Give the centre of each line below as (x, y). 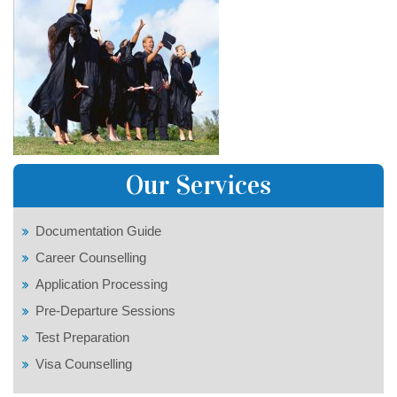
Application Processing (101, 284)
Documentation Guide (98, 231)
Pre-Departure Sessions (105, 311)
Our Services (198, 186)
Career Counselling (91, 258)
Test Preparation (82, 338)
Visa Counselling (84, 364)
